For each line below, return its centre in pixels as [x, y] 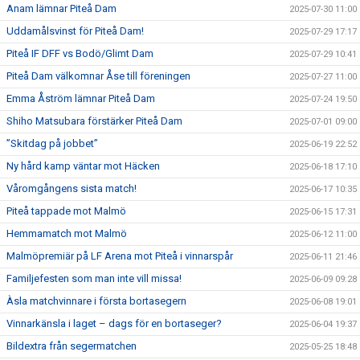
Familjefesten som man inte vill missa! [94, 278]
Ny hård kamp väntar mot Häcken [83, 166]
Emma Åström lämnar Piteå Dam [81, 98]
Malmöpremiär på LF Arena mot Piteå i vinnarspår [120, 256]
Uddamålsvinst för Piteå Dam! [75, 31]
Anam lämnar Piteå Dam [61, 8]
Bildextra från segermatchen [72, 346]
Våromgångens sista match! [72, 188]
